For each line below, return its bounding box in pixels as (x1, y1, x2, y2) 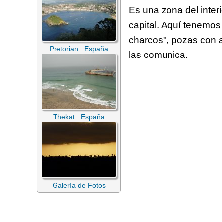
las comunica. (129, 49, 188, 60)
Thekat (53, 113, 75, 121)
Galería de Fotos (52, 181, 106, 189)
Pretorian (50, 45, 78, 53)
